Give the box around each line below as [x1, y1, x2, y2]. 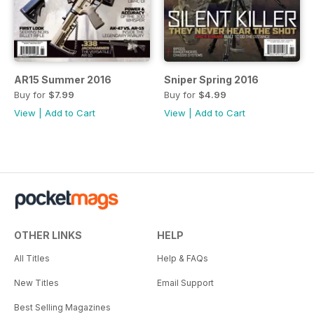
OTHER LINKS [14, 229, 82, 242]
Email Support [157, 278, 214, 289]
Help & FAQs [157, 253, 208, 264]
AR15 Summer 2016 [14, 74, 111, 86]
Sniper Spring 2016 [164, 74, 259, 86]
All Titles [14, 253, 50, 264]
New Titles [14, 278, 59, 289]
